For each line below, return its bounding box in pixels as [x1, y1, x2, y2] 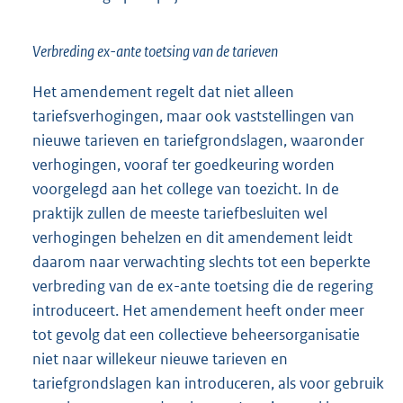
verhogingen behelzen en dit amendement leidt [32, 228, 353, 248]
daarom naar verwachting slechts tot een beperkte [32, 252, 371, 273]
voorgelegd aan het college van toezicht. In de [32, 179, 339, 200]
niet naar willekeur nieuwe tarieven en [32, 349, 288, 370]
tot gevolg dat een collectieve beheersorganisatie [32, 325, 360, 345]
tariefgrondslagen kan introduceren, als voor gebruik [32, 373, 384, 394]
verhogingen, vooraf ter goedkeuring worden [32, 155, 335, 175]
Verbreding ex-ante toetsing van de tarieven [32, 41, 278, 62]
